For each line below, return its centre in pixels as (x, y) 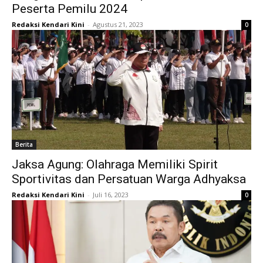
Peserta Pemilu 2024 (70, 9)
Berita (24, 145)
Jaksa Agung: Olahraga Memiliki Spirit (115, 165)
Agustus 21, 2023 (118, 25)
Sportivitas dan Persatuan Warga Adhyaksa (129, 179)
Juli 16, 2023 (111, 195)
